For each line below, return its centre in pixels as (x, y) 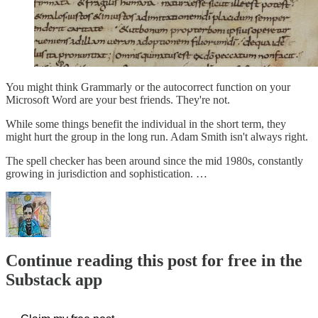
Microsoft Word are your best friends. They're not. (118, 99)
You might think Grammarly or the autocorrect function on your (148, 87)
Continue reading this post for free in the (154, 260)
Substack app (54, 279)
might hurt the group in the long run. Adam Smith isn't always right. (157, 136)
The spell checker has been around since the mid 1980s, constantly (154, 160)
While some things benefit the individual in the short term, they (146, 124)
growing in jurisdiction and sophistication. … (106, 173)
